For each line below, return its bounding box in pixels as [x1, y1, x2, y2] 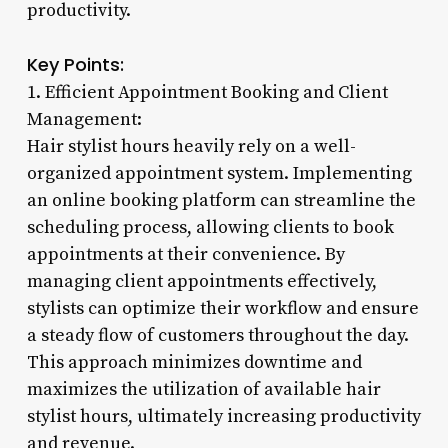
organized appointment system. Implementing [26, 161, 412, 185]
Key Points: [26, 51, 124, 77]
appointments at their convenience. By [26, 242, 345, 266]
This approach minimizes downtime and [26, 350, 362, 374]
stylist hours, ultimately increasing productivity [26, 404, 421, 428]
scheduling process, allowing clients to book [26, 215, 394, 239]
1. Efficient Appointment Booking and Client [26, 80, 388, 104]
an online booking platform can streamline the [26, 188, 416, 212]
